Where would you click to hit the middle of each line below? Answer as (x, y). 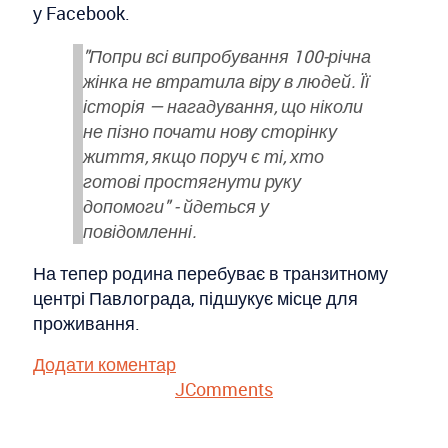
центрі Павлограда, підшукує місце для (195, 298)
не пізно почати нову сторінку (210, 130)
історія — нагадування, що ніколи (223, 105)
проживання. (86, 323)
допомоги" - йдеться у (176, 205)
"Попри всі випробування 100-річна (227, 55)
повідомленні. (140, 230)
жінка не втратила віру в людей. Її (226, 80)
